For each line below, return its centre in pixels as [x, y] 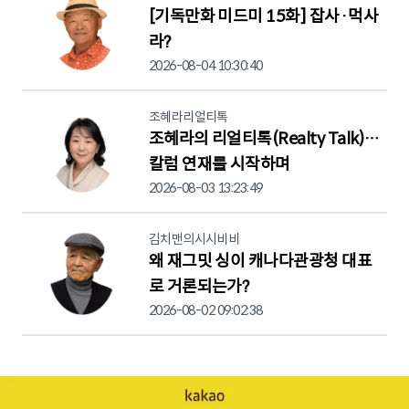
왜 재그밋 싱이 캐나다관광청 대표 [260, 262]
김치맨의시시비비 [194, 240]
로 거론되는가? [199, 287]
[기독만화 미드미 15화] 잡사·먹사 [263, 17]
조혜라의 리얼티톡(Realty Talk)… [264, 139]
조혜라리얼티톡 [188, 117]
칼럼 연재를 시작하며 [219, 165]
